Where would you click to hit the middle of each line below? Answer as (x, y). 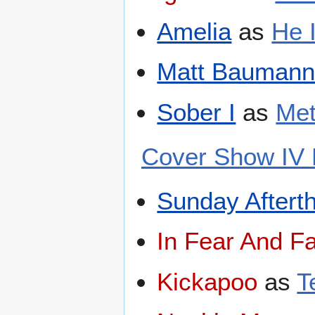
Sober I (197, 112)
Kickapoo (207, 281)
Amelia (194, 31)
